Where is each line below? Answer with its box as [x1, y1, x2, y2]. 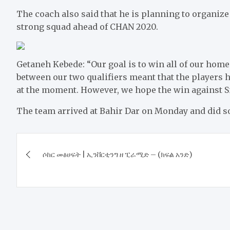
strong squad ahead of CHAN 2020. [16, 21, 158, 32]
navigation [16, 153, 102, 174]
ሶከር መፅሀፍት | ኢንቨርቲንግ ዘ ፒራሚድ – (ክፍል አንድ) [43, 149, 193, 159]
